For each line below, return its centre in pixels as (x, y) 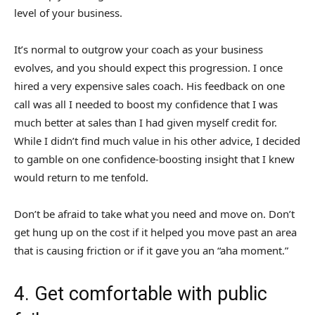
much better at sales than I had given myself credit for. (146, 123)
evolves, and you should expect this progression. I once (148, 68)
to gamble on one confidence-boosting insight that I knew (154, 159)
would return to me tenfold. (81, 178)
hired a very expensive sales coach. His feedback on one (149, 86)
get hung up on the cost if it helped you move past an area (155, 232)
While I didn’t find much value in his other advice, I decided (157, 141)
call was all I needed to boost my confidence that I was (146, 104)
